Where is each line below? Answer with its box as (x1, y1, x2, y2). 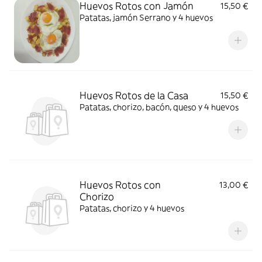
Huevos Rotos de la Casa (80, 89, 188, 101)
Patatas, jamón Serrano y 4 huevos (80, 12, 213, 23)
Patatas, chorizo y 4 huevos (80, 203, 184, 213)
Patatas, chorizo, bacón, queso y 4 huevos (80, 102, 239, 112)
